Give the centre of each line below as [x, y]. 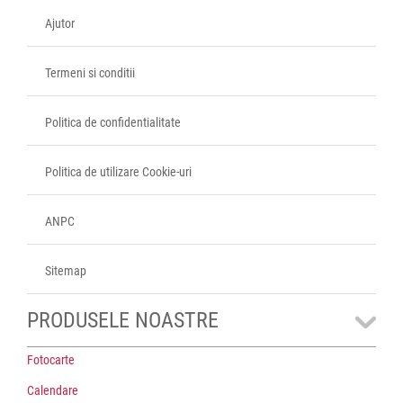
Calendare [53, 391]
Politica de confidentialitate [113, 123]
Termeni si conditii [90, 73]
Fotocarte [51, 360]
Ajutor [60, 24]
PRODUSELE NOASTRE [123, 321]
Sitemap [66, 271]
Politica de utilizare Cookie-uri [118, 172]
